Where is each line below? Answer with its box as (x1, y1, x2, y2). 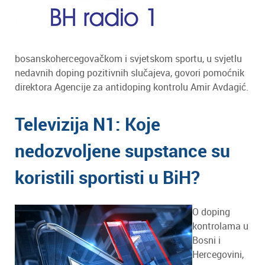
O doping (192, 205, 230, 218)
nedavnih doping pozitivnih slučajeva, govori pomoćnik (15, 66, 244, 79)
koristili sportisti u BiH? (15, 165, 200, 189)
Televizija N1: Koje (15, 112, 160, 136)
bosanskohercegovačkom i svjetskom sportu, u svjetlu (15, 52, 242, 65)
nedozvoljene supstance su (15, 138, 230, 163)
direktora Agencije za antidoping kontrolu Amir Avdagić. (15, 80, 248, 93)
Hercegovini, (192, 248, 244, 261)
